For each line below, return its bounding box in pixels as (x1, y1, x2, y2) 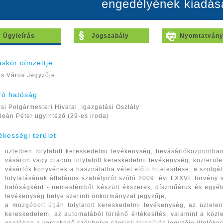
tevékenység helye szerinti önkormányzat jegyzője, (5, 193, 167, 200)
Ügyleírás (3, 32, 35, 39)
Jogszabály (91, 32, 129, 39)
